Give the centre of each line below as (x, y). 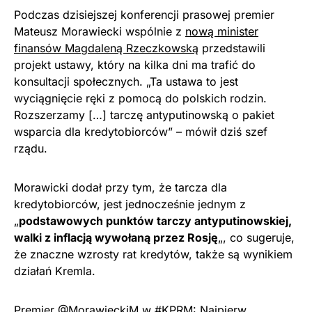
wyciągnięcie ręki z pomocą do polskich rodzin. (140, 99)
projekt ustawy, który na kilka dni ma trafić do (135, 65)
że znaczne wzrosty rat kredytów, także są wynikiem (153, 255)
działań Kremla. (55, 271)
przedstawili (232, 48)
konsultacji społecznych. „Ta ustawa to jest (126, 82)
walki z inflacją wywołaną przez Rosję (116, 238)
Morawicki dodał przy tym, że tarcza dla (120, 188)
